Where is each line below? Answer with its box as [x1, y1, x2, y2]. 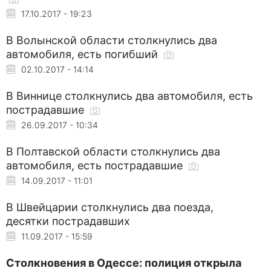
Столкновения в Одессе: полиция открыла [6, 256, 241, 269]
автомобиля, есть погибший [6, 47, 161, 60]
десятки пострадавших [6, 214, 130, 227]
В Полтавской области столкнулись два [6, 145, 220, 158]
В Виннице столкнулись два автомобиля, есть [6, 89, 253, 102]
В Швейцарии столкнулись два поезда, [6, 200, 214, 214]
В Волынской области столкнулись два [6, 33, 217, 47]
